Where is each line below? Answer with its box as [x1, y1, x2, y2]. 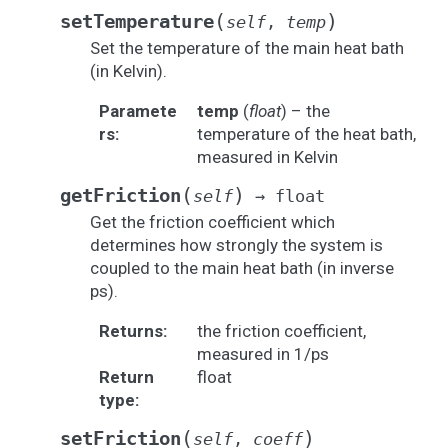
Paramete [98, 101, 177, 121]
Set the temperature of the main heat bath [90, 38, 404, 58]
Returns [98, 321, 163, 341]
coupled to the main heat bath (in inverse [90, 258, 394, 278]
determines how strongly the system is [90, 235, 383, 255]
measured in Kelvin [196, 147, 338, 167]
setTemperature [60, 11, 214, 32]
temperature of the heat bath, [196, 124, 416, 144]
